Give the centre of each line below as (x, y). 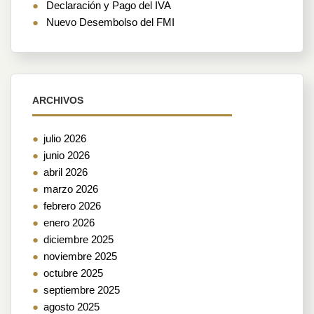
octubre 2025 (73, 273)
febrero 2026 (72, 205)
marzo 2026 (71, 189)
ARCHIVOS (58, 100)
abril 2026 (66, 172)
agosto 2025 (71, 306)
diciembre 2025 (78, 239)
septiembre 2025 (82, 289)
